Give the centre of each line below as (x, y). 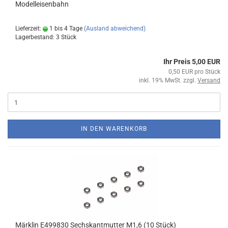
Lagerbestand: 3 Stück (46, 37)
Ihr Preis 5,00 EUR (192, 62)
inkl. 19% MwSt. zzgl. (168, 80)
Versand (209, 80)
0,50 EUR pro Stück (194, 72)
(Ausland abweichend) (115, 28)
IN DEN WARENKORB (114, 129)
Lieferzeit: (29, 28)
